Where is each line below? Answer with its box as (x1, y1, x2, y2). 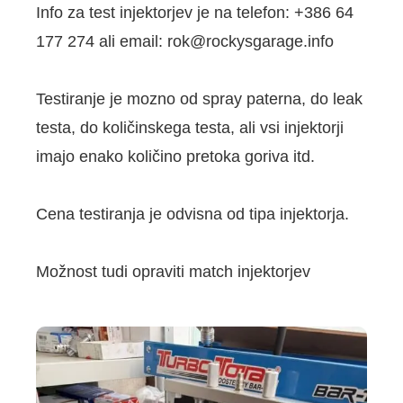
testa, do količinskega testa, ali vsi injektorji (36, 119, 344, 138)
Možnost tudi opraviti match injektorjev (36, 263, 310, 282)
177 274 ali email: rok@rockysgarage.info (36, 32, 334, 51)
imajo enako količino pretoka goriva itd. (36, 148, 315, 166)
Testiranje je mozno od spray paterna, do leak (36, 90, 363, 109)
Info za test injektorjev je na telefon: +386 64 (36, 4, 354, 22)
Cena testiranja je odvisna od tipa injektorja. (36, 205, 349, 224)
